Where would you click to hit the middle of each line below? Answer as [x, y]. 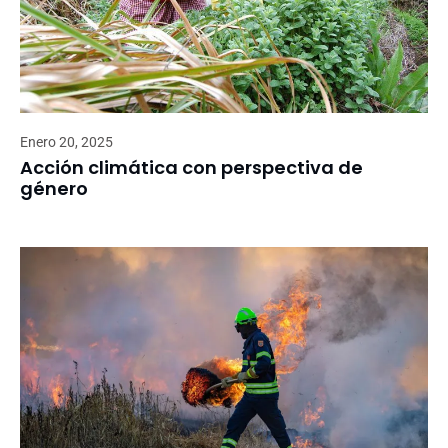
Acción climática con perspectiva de [191, 167]
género [54, 188]
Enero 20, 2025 [66, 141]
